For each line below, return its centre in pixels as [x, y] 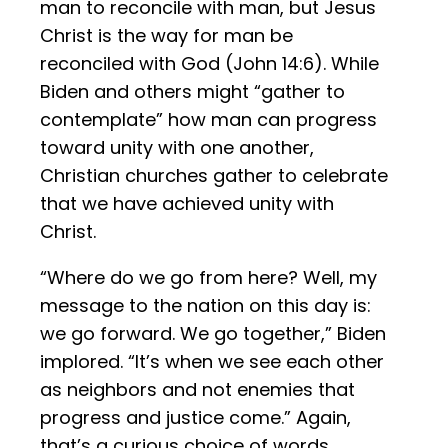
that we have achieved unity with [187, 204]
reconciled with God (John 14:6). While [209, 64]
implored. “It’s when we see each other [212, 362]
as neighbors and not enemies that [197, 390]
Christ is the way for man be [166, 36]
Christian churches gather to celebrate [214, 176]
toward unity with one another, [177, 148]
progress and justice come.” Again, [195, 418]
